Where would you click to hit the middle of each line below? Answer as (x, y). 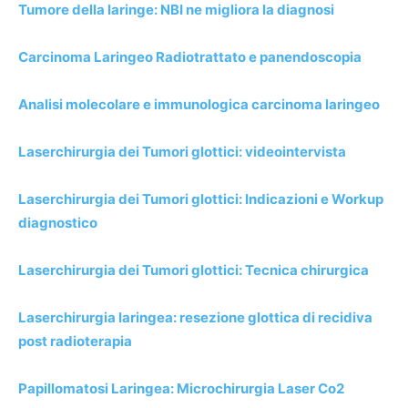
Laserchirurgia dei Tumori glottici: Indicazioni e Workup (201, 199)
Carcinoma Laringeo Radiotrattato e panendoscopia (190, 56)
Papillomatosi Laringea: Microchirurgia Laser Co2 (181, 388)
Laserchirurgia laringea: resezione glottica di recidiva (195, 317)
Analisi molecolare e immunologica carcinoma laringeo (199, 104)
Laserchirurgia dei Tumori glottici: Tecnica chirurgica (194, 270)
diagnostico (58, 222)
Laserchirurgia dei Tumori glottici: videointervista (182, 151)
